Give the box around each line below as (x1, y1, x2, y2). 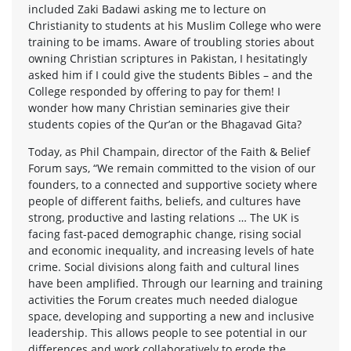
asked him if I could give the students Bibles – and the (28, 67, 313, 82)
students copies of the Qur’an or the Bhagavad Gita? (28, 116, 302, 132)
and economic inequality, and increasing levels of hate (28, 242, 314, 258)
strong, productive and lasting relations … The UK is (28, 209, 299, 225)
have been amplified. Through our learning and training (28, 275, 323, 291)
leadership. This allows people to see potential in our (28, 324, 307, 340)
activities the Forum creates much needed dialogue (28, 291, 298, 307)
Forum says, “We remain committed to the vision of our (28, 160, 316, 175)
